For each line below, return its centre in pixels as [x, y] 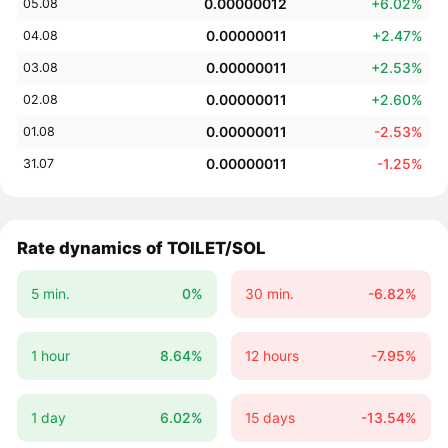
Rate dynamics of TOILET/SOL [142, 247]
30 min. [269, 294]
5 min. [50, 294]
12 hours [271, 355]
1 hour [50, 355]
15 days [269, 417]
